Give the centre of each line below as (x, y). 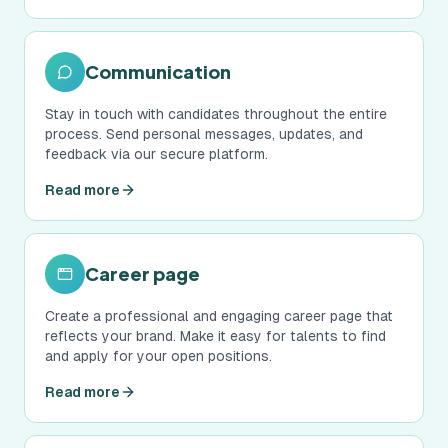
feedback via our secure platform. (156, 154)
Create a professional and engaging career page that (219, 316)
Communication (158, 71)
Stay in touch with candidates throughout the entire (216, 114)
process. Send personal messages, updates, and (204, 134)
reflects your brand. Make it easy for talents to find (215, 336)
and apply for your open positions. (158, 356)
